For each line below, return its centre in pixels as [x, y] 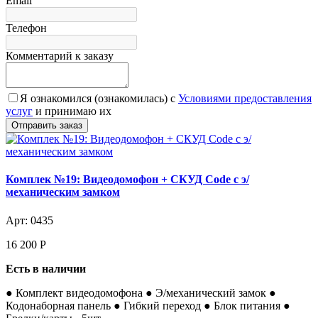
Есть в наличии [46, 268]
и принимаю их [72, 111]
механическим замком [63, 192]
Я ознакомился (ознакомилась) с [99, 98]
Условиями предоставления [245, 98]
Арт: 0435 [29, 220]
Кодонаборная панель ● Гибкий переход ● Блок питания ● [148, 305]
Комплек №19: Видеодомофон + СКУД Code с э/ [127, 180]
